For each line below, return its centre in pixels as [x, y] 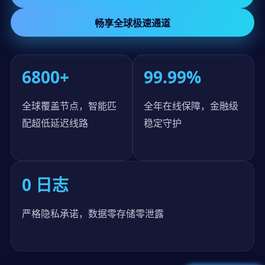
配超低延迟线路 [55, 123]
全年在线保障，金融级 [191, 106]
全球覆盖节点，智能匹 [69, 106]
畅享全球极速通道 [132, 23]
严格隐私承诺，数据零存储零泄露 [93, 214]
